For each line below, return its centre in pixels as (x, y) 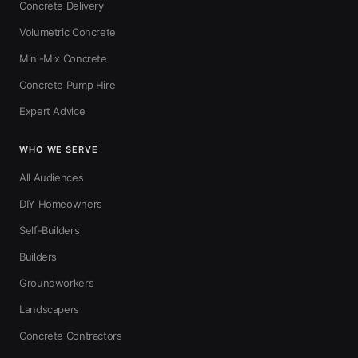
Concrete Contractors (71, 336)
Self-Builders (50, 230)
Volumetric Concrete (68, 32)
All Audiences (52, 177)
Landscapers (49, 309)
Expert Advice (52, 111)
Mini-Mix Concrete (63, 58)
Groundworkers (57, 283)
